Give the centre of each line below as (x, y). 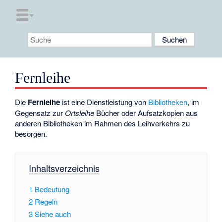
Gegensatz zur (40, 113)
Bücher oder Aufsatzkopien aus (146, 113)
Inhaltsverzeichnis (64, 168)
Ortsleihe (80, 113)
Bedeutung (52, 189)
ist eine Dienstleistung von (104, 102)
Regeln (46, 201)
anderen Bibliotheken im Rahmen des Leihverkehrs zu (103, 123)
